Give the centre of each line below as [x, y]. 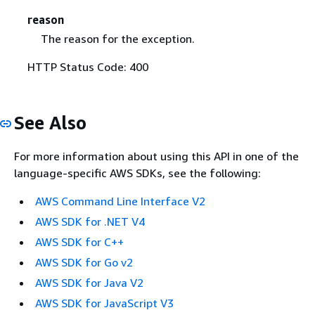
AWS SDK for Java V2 [89, 282]
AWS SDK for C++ [79, 242]
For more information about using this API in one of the [156, 156]
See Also [50, 123]
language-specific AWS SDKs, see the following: [137, 173]
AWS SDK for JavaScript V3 [104, 303]
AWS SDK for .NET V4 [90, 221]
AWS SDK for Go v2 [84, 262]
